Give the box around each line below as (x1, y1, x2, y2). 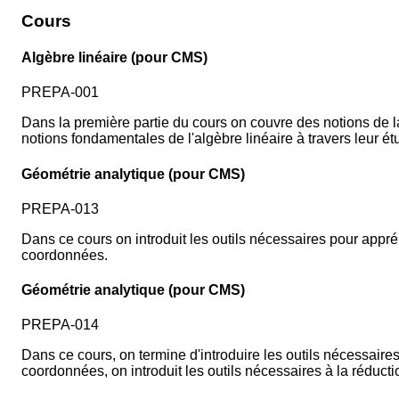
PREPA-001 (21, 85, 99, 101)
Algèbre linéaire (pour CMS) (21, 50, 208, 66)
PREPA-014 (21, 317, 99, 333)
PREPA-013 (21, 200, 99, 216)
